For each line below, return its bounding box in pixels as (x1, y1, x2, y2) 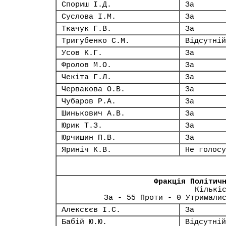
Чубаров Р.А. (62, 97, 116, 105)
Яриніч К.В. (62, 146, 111, 154)
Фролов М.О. (62, 61, 111, 69)
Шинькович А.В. (62, 109, 125, 118)
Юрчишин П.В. (62, 134, 116, 142)
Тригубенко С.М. (62, 37, 130, 45)
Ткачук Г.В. (62, 25, 111, 33)
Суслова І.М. (62, 13, 116, 21)
